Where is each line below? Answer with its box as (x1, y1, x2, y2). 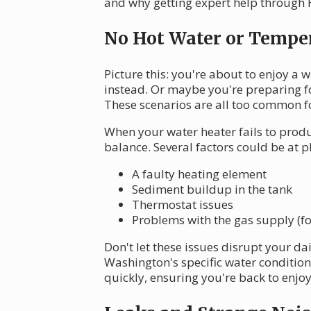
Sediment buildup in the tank (132, 181, 292, 198)
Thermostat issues (132, 196, 233, 213)
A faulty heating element (132, 166, 267, 183)
